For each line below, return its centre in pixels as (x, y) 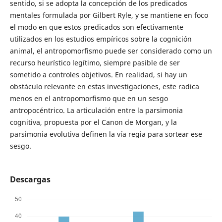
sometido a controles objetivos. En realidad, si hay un (98, 75)
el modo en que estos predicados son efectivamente (96, 27)
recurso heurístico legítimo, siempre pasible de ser (95, 63)
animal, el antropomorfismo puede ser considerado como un (111, 51)
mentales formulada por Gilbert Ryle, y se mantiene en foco (109, 15)
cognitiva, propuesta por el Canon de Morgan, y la (93, 122)
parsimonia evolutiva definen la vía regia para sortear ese (106, 134)
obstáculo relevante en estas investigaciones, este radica (104, 87)
